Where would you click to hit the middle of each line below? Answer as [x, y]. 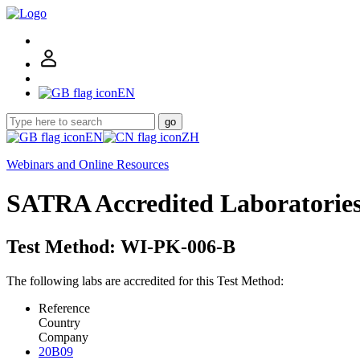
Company [63, 337]
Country [59, 322]
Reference [64, 308]
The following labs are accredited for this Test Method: [145, 280]
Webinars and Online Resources [88, 164]
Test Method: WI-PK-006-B [121, 246]
